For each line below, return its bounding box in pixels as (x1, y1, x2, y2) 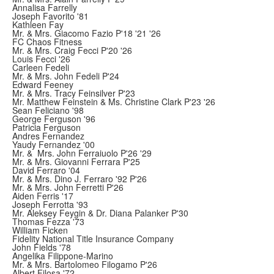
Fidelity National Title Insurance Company (12, 232, 174, 245)
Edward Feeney (12, 78, 73, 91)
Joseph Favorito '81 (12, 10, 89, 22)
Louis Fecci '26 (12, 53, 70, 65)
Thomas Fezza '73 (12, 215, 84, 228)
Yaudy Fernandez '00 (12, 138, 95, 150)
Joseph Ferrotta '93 (12, 198, 88, 210)
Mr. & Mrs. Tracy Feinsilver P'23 (12, 87, 135, 99)
